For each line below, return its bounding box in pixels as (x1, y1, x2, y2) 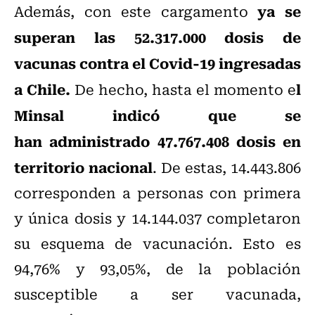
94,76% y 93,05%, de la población (14, 257, 301, 280)
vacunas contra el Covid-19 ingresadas (14, 51, 301, 75)
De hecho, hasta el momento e (70, 78, 296, 101)
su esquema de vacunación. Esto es (14, 232, 301, 255)
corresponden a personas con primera (14, 181, 301, 204)
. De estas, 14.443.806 (153, 156, 301, 179)
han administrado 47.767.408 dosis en (14, 129, 301, 153)
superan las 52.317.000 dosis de (14, 25, 301, 49)
